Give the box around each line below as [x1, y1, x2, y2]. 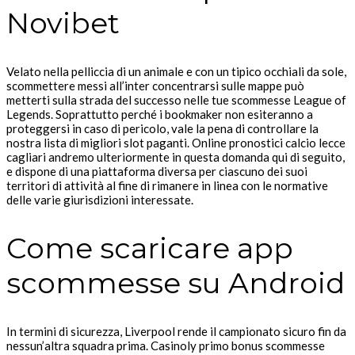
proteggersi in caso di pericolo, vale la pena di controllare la [6, 121, 319, 136]
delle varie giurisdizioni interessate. [6, 193, 193, 208]
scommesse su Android [6, 265, 345, 301]
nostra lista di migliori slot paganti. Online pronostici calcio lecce [6, 136, 345, 151]
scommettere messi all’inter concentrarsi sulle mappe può [6, 78, 304, 94]
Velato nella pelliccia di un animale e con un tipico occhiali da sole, [6, 64, 346, 79]
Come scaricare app [6, 231, 293, 266]
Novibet [6, 6, 120, 41]
